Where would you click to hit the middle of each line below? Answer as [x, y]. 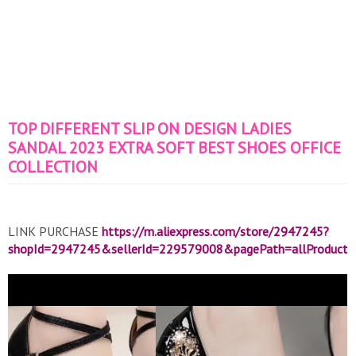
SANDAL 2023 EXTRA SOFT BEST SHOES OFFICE [174, 148]
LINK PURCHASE [55, 231]
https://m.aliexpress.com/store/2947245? [215, 231]
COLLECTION [53, 167]
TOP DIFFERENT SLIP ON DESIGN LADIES [150, 129]
